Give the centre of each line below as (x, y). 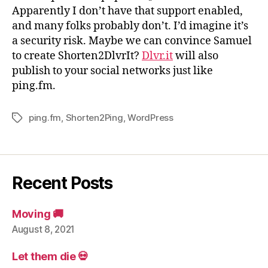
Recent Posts (63, 183)
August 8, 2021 (44, 229)
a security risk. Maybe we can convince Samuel (132, 41)
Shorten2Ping (94, 118)
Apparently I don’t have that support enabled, (127, 11)
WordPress (150, 118)
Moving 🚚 (38, 214)
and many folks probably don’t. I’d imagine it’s (130, 26)
